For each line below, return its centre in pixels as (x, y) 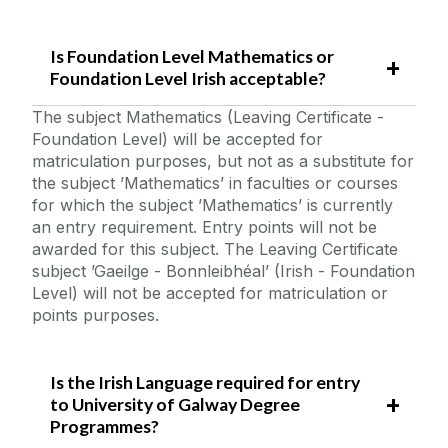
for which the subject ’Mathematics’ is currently (212, 205)
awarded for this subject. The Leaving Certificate (215, 249)
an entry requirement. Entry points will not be (204, 227)
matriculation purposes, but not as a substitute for (223, 161)
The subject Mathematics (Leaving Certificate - (208, 117)
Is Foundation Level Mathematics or (191, 56)
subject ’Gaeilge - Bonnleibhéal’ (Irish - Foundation (223, 271)
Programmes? (104, 427)
